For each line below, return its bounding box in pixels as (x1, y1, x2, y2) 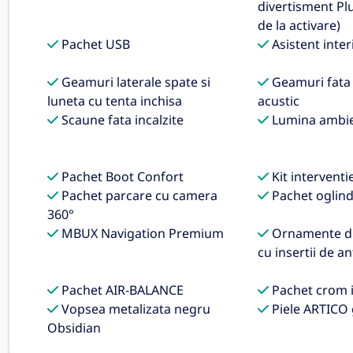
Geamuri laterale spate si (58, 73, 210, 91)
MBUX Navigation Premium (58, 225, 224, 242)
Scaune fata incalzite (58, 111, 184, 128)
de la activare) (257, 17, 340, 34)
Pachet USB (58, 35, 130, 53)
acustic (257, 92, 299, 110)
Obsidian (47, 319, 101, 336)
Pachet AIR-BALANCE (58, 281, 184, 299)
